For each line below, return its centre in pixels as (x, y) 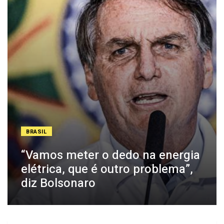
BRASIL (37, 132)
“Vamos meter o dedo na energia (110, 155)
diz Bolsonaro (58, 183)
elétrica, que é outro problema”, (107, 169)
